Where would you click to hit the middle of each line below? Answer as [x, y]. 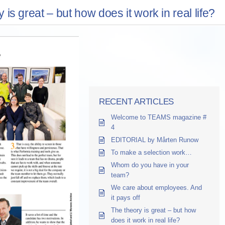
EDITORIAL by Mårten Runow [155, 140]
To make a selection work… [151, 152]
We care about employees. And [156, 188]
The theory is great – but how [153, 210]
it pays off [126, 198]
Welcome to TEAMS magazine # [159, 117]
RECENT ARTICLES [137, 102]
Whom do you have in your [150, 165]
